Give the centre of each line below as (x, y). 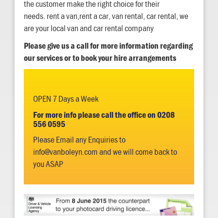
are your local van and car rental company (89, 28)
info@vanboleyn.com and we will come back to (105, 152)
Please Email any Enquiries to (79, 140)
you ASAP (48, 164)
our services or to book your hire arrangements (100, 58)
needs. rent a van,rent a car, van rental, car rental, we (106, 16)
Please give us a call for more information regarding (108, 46)
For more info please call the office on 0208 (104, 115)
